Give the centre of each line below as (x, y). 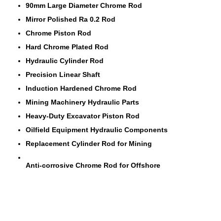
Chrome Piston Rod (58, 33)
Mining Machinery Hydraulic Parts (83, 102)
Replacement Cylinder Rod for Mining (89, 144)
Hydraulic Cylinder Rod (65, 61)
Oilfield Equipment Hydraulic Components (97, 130)
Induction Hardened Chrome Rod (81, 88)
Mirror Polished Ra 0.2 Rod (71, 19)
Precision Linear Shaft (63, 74)
